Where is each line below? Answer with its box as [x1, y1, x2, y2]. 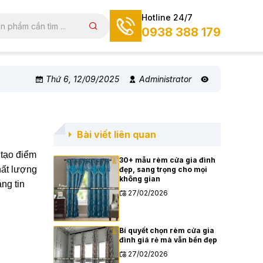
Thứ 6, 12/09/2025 [43, 73, 119, 84]
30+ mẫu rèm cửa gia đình [119, 156, 215, 164]
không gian [119, 174, 160, 183]
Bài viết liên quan [74, 129, 156, 140]
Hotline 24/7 [141, 12, 193, 22]
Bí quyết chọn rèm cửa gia [119, 226, 214, 235]
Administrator [137, 73, 191, 84]
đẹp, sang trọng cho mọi [119, 165, 207, 174]
